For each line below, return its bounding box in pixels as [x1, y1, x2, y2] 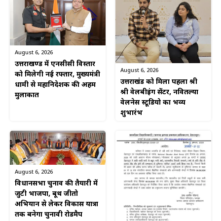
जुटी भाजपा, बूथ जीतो [15, 189, 78, 199]
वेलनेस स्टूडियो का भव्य [120, 98, 185, 108]
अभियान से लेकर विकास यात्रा [15, 200, 98, 210]
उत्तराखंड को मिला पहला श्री [120, 77, 197, 87]
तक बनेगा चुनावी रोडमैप [15, 210, 82, 220]
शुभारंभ [120, 109, 143, 118]
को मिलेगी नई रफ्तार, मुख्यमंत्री [15, 70, 100, 80]
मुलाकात [15, 91, 39, 101]
